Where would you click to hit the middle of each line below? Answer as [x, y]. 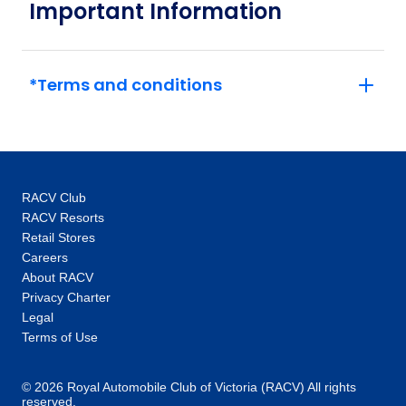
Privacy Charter [66, 298]
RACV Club [54, 198]
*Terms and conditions [126, 85]
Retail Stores [58, 238]
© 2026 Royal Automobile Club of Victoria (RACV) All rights [189, 387]
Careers [45, 258]
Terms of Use [60, 338]
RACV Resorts [63, 218]
